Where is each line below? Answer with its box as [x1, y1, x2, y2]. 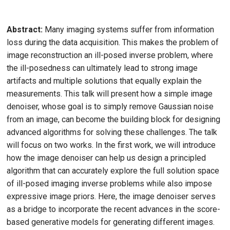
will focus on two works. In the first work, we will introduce [7, 140, 216, 150]
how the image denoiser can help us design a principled [7, 152, 206, 163]
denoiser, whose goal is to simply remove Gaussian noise [7, 101, 214, 111]
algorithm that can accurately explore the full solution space [7, 165, 219, 176]
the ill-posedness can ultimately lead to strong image [7, 63, 198, 73]
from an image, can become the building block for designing [7, 114, 220, 124]
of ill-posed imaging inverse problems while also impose [7, 178, 212, 188]
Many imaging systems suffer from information [43, 24, 214, 34]
